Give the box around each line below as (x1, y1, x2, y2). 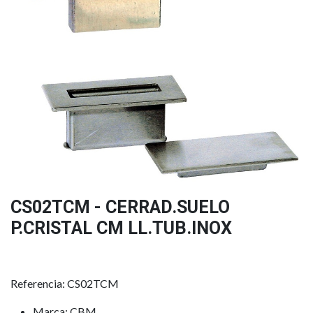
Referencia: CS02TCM (10, 276, 119, 290)
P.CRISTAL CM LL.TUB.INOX (10, 217, 232, 238)
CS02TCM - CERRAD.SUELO (10, 196, 230, 217)
